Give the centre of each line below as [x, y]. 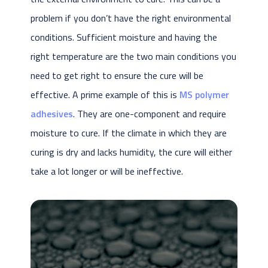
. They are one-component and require [149, 113]
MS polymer [204, 94]
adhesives [51, 113]
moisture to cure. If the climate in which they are [128, 133]
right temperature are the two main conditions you [133, 56]
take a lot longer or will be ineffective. [106, 171]
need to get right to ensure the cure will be [117, 75]
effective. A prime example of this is [105, 94]
